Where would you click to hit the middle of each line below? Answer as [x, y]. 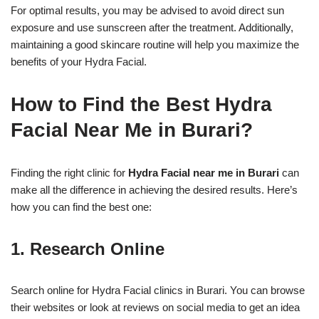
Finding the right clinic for [69, 173]
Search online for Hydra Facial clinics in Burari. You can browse [158, 291]
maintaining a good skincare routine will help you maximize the [155, 45]
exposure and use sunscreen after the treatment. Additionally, [152, 28]
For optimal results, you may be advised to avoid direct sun [147, 11]
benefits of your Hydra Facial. [79, 62]
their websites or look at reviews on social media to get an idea [155, 308]
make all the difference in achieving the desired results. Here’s [154, 190]
